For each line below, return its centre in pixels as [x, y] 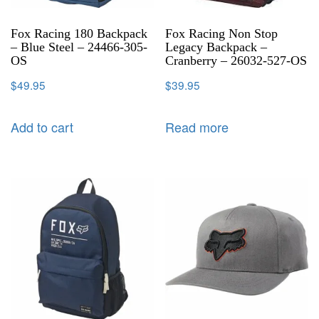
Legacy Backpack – [216, 47]
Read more [197, 126]
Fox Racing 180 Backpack [79, 34]
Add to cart [42, 126]
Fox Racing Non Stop [222, 34]
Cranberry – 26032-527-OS [236, 61]
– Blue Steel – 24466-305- [79, 47]
